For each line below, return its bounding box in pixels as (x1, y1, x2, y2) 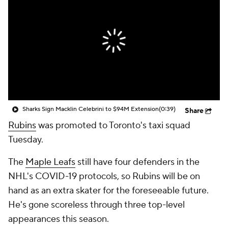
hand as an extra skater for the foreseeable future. (8, 185, 209, 196)
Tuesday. (8, 134, 43, 146)
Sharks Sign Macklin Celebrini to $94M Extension (22, 105, 159, 113)
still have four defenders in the (75, 156, 199, 168)
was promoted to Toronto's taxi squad (36, 120, 190, 131)
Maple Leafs (25, 156, 75, 168)
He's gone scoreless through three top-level (8, 199, 185, 211)
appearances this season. (8, 213, 109, 225)
